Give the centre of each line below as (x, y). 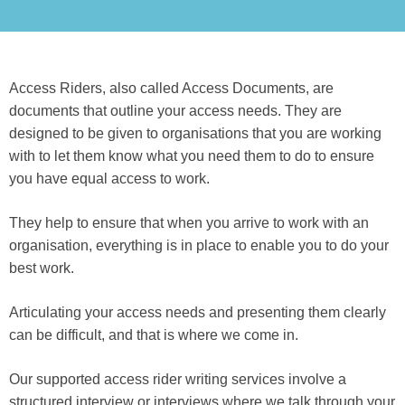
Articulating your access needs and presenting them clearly (198, 312)
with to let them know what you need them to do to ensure (192, 156)
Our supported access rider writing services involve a (178, 379)
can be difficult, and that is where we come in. (154, 335)
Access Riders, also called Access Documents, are (171, 88)
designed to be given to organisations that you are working (195, 133)
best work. (42, 268)
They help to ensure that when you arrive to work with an (189, 223)
